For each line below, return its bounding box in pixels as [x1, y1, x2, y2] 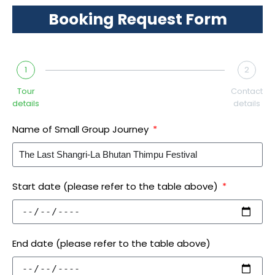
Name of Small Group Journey [12, 123, 151, 136]
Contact [231, 85, 263, 98]
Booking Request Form [48, 9, 227, 31]
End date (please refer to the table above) [12, 237, 211, 250]
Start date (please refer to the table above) [12, 180, 220, 193]
